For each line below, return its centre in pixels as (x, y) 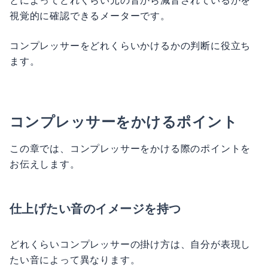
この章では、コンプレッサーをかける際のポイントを (130, 148)
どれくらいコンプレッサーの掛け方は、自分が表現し (130, 244)
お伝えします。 (45, 164)
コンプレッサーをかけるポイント (124, 121)
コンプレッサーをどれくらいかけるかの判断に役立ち (130, 45)
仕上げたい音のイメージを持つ (95, 208)
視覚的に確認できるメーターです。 (90, 16)
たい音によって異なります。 (75, 260)
